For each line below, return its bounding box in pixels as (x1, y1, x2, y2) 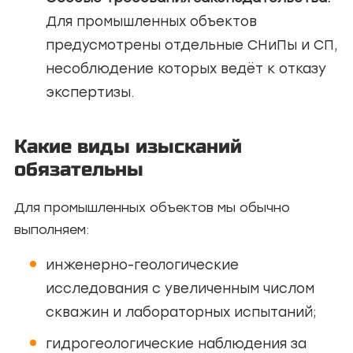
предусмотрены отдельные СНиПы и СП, (46, 37, 338, 53)
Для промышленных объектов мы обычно (14, 200, 290, 215)
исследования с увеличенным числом (46, 281, 314, 296)
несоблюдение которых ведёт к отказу (46, 61, 326, 76)
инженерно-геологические (46, 257, 239, 273)
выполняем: (14, 222, 89, 237)
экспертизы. (46, 84, 135, 100)
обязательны (14, 158, 143, 181)
